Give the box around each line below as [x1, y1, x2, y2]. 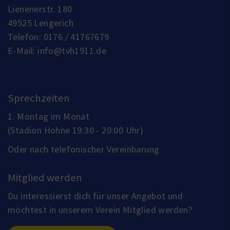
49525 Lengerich [8, 17, 73, 29]
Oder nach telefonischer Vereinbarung [8, 143, 160, 156]
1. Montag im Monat [8, 110, 90, 123]
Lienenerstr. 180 [8, 3, 72, 15]
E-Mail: [8, 45, 38, 57]
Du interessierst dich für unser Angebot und [8, 190, 183, 202]
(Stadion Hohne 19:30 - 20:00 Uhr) [8, 124, 144, 137]
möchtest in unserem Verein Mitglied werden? [8, 204, 193, 216]
